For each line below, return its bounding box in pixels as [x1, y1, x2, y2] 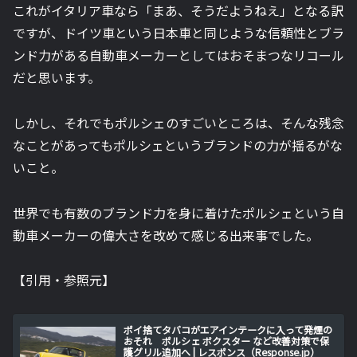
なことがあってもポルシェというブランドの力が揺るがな [13, 135, 343, 155]
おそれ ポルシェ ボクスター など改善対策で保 [124, 333, 330, 347]
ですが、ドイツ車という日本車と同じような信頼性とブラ [13, 22, 344, 42]
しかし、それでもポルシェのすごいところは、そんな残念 [13, 112, 344, 132]
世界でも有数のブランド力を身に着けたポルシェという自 [13, 202, 344, 222]
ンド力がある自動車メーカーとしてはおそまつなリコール [13, 45, 344, 65]
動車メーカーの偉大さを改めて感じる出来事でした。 [13, 225, 319, 245]
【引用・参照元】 [13, 270, 115, 290]
